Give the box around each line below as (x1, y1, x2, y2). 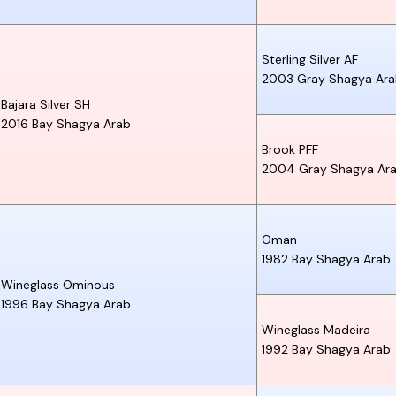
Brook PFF (262, 141, 318, 157)
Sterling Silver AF (262, 50, 358, 67)
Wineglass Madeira (262, 321, 370, 338)
